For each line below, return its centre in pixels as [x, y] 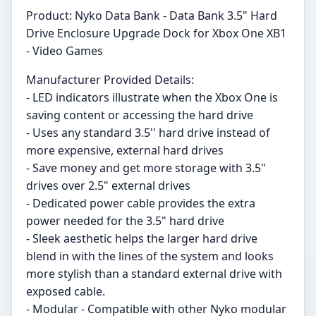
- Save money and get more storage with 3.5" [146, 168]
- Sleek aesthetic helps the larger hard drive [142, 239]
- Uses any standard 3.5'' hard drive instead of [148, 133]
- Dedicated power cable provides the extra [141, 203]
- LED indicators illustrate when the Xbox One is [152, 98]
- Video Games [65, 51]
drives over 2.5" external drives [108, 186]
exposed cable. [66, 292]
